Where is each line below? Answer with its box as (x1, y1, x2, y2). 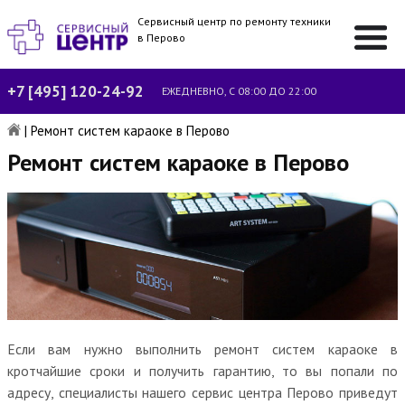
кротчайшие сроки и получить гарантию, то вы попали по (7, 361, 398, 380)
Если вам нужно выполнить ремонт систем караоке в (7, 339, 398, 358)
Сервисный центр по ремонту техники (137, 14, 332, 28)
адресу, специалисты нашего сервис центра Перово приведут (7, 382, 398, 401)
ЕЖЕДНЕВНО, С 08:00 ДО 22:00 (162, 84, 316, 98)
